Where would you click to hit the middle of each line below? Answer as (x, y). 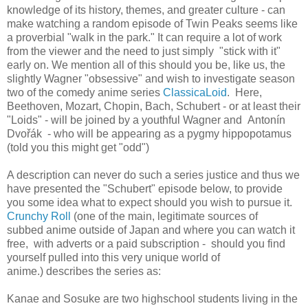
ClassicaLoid (194, 92)
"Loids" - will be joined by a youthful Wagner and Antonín (146, 120)
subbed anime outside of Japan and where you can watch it (151, 230)
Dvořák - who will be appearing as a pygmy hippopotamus (149, 133)
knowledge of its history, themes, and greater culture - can (146, 10)
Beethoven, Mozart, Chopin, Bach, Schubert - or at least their (154, 106)
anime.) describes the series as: (84, 271)
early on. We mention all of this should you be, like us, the (146, 65)
